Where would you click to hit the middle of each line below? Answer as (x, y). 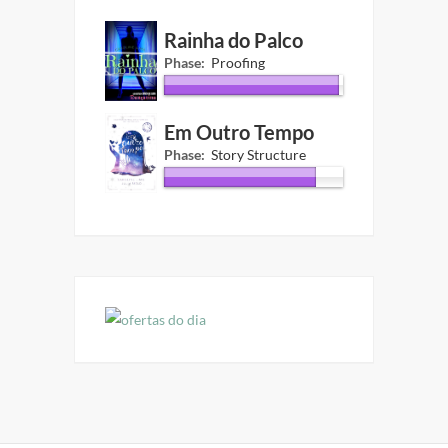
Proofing (237, 62)
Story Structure (258, 154)
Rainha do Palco (233, 40)
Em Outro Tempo (239, 132)
